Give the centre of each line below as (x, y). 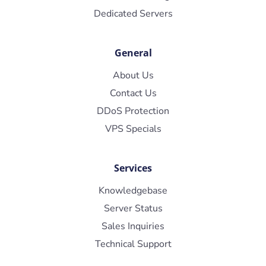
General (133, 53)
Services (133, 168)
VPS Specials (133, 129)
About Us (133, 75)
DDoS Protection (133, 111)
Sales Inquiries (133, 226)
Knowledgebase (133, 191)
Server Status (133, 208)
